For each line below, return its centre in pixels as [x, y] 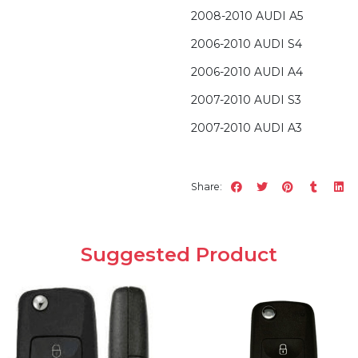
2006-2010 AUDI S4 [247, 44]
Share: [207, 186]
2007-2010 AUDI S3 [246, 100]
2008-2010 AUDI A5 [247, 16]
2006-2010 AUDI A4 [247, 72]
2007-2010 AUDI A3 [247, 128]
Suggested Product [179, 255]
